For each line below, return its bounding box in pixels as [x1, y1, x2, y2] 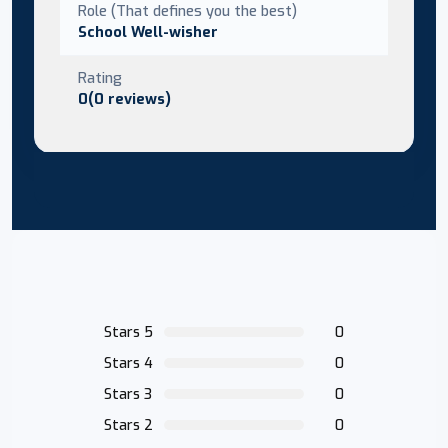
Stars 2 [104, 415, 153, 435]
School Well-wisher [78, 21, 218, 42]
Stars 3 [104, 384, 152, 404]
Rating [78, 67, 122, 88]
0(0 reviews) [78, 88, 171, 109]
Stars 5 [104, 322, 153, 342]
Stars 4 [104, 353, 153, 373]
